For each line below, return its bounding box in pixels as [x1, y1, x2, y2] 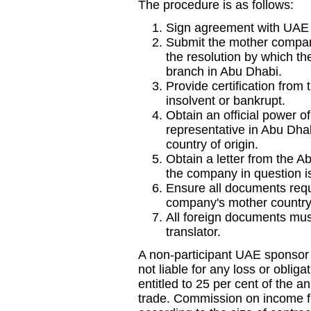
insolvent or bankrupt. [166, 94, 285, 108]
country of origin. [166, 137, 258, 151]
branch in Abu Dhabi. [166, 65, 282, 78]
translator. [166, 225, 221, 239]
